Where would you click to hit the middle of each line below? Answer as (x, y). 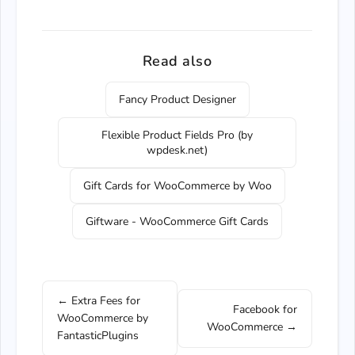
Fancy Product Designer (177, 99)
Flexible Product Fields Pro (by (177, 135)
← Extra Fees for (99, 301)
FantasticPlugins (98, 336)
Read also (177, 61)
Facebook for (265, 309)
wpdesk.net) (177, 150)
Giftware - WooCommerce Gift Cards (177, 221)
